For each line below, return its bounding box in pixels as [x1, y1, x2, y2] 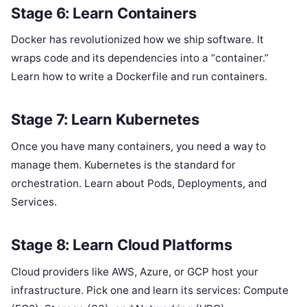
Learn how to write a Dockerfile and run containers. [11, 70, 267, 84]
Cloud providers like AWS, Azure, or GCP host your [11, 265, 258, 278]
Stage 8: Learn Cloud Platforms [11, 235, 232, 254]
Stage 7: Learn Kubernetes [11, 110, 199, 129]
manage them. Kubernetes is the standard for [11, 158, 236, 172]
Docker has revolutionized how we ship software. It [11, 33, 264, 47]
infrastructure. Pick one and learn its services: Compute [11, 283, 288, 297]
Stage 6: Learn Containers [11, 3, 197, 22]
